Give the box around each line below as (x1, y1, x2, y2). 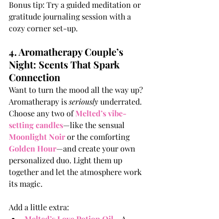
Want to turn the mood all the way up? (9, 85, 145, 95)
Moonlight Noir (9, 131, 65, 142)
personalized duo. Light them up (9, 155, 124, 166)
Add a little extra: (9, 202, 69, 213)
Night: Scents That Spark (9, 58, 122, 71)
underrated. (98, 96, 144, 107)
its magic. (9, 178, 44, 189)
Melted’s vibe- (75, 108, 127, 119)
